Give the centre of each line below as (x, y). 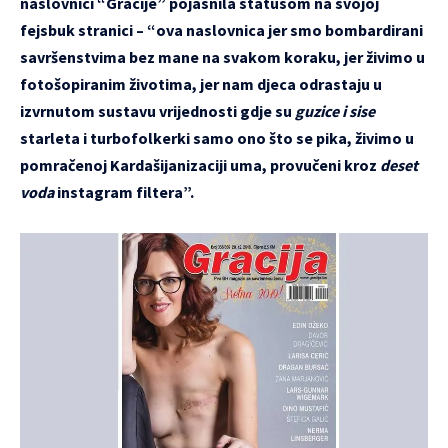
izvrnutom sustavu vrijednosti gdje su (157, 110)
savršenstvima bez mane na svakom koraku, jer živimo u (222, 56)
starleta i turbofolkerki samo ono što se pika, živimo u (217, 137)
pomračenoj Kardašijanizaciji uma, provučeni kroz (200, 164)
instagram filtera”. (125, 191)
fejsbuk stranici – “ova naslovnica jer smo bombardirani (221, 29)
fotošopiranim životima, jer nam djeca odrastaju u (201, 83)
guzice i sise (335, 110)
